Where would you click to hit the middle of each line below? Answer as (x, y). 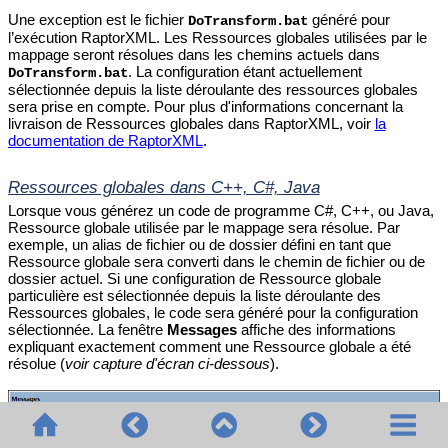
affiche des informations (316, 329)
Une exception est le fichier (97, 20)
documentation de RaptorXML (105, 141)
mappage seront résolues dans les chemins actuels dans (193, 55)
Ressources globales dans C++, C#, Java (163, 187)
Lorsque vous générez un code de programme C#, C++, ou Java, (220, 210)
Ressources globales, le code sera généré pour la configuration (212, 312)
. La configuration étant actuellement (244, 72)
